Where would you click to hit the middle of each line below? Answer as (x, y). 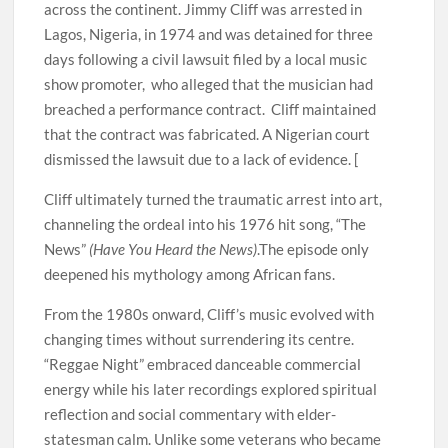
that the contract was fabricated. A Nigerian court (207, 134)
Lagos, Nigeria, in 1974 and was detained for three (209, 34)
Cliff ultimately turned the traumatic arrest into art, (213, 199)
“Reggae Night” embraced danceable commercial (203, 364)
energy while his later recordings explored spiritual (211, 389)
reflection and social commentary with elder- (190, 414)
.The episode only (313, 249)
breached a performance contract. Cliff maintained (210, 109)
